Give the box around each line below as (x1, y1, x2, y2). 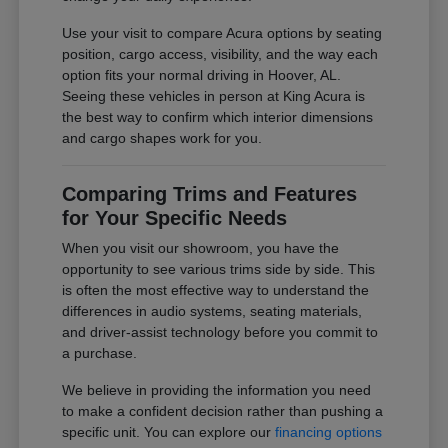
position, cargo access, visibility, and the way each (62, 46, 379, 63)
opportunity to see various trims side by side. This (62, 261, 376, 278)
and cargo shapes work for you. (62, 130, 263, 147)
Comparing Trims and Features (62, 183, 358, 206)
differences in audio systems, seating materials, (62, 303, 363, 320)
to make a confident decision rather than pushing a (62, 403, 384, 420)
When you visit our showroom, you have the (62, 240, 340, 257)
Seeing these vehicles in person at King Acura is (62, 88, 366, 105)
